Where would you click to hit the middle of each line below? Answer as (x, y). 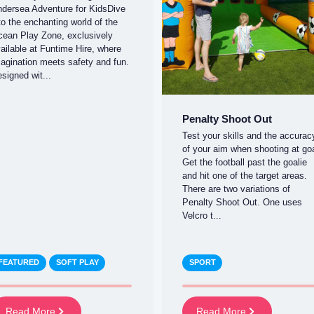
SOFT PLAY (77, 262)
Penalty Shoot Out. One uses (242, 203)
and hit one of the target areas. (244, 176)
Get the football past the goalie (244, 163)
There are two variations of (236, 189)
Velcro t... (202, 216)
